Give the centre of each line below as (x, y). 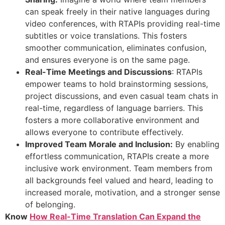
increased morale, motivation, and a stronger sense (123, 192)
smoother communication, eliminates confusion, (116, 47)
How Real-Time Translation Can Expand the (115, 216)
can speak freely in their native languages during (118, 11)
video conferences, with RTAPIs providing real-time (123, 23)
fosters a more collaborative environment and (112, 120)
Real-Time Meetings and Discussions (98, 72)
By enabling (196, 144)
